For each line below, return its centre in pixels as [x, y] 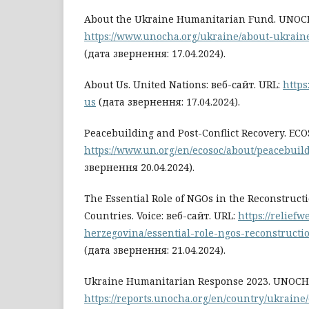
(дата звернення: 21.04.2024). [155, 250]
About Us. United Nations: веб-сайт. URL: [183, 84]
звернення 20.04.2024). [139, 167]
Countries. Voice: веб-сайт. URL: [161, 215]
